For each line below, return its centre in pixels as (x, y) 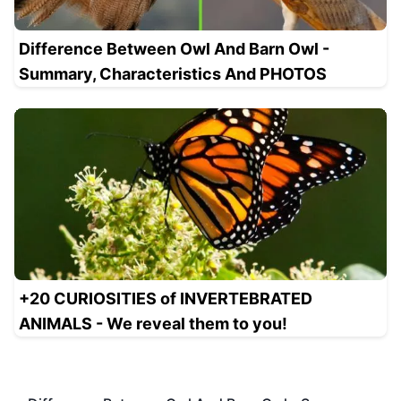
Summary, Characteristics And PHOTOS (173, 73)
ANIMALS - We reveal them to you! (153, 323)
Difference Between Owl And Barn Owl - (174, 48)
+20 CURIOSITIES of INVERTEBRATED (166, 298)
